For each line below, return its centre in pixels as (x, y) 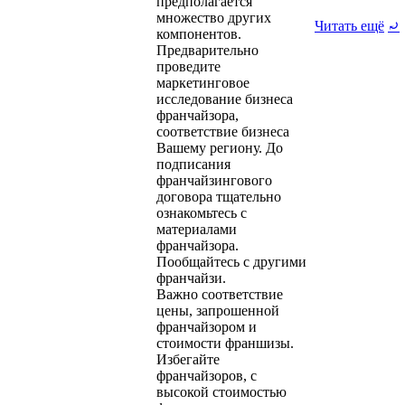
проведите (188, 66)
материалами (197, 229)
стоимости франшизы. (225, 343)
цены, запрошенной (218, 310)
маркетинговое (203, 82)
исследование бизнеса (225, 99)
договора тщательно (219, 196)
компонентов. (199, 33)
